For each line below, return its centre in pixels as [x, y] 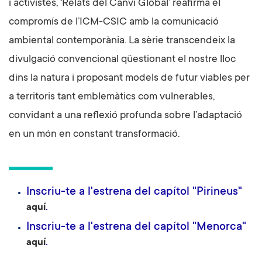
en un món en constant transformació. [94, 135]
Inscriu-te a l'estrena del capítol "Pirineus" [134, 193]
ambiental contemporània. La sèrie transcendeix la [122, 41]
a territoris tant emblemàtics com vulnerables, [112, 97]
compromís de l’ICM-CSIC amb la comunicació [114, 23]
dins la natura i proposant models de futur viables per [129, 79]
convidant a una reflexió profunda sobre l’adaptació [125, 116]
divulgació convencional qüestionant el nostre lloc [122, 60]
